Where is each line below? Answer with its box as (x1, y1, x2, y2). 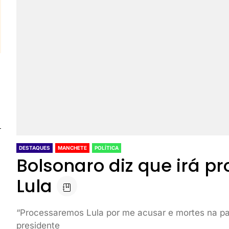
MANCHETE (58, 145, 87, 151)
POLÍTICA (95, 145, 119, 151)
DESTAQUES (19, 145, 51, 151)
